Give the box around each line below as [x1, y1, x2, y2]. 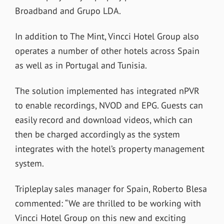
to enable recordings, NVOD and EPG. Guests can [14, 99, 203, 111]
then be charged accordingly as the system [14, 128, 180, 140]
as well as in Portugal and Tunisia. [14, 59, 147, 71]
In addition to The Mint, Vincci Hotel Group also [14, 30, 199, 42]
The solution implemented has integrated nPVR [14, 85, 199, 97]
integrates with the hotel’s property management [14, 143, 204, 155]
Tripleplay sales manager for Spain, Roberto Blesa [14, 183, 207, 195]
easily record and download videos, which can [14, 114, 192, 126]
